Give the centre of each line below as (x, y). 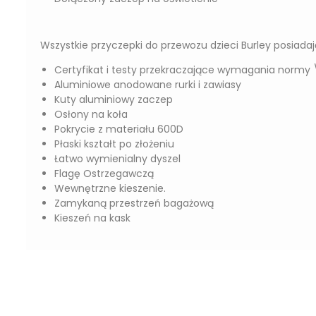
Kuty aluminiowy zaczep (114, 99)
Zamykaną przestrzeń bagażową (134, 203)
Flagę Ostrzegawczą (104, 174)
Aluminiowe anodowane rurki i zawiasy (148, 85)
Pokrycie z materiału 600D (119, 129)
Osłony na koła (91, 114)
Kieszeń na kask (92, 218)
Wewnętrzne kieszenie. (110, 188)
